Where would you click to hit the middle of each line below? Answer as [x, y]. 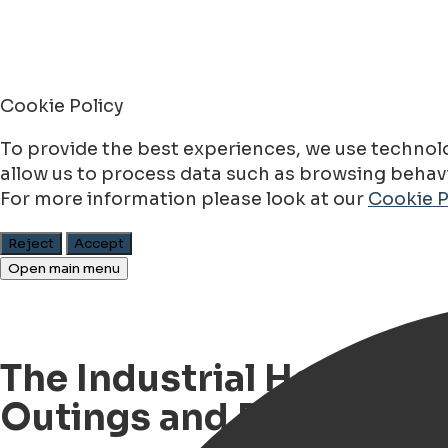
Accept [99, 244]
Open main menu [64, 269]
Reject [31, 244]
